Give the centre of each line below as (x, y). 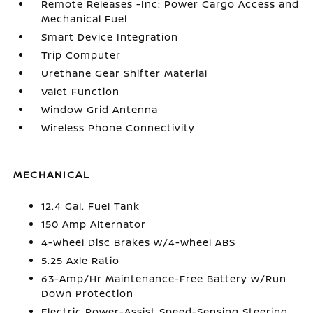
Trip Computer (81, 55)
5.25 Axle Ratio (81, 260)
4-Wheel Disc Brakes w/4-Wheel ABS (139, 242)
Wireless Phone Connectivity (118, 128)
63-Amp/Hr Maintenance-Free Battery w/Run (164, 278)
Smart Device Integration (110, 37)
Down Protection (88, 293)
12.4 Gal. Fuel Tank (91, 206)
